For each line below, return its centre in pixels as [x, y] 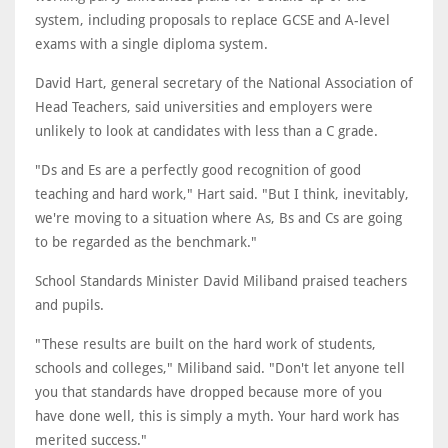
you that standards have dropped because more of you [208, 392]
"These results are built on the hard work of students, [205, 344]
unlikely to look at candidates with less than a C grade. [206, 131]
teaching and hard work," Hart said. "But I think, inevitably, [222, 194]
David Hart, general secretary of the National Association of [224, 83]
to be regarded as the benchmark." [146, 242]
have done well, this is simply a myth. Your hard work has [217, 416]
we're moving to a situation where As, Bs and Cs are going [218, 218]
